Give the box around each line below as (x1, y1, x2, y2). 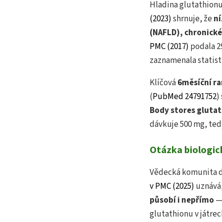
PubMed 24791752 (153, 91, 217, 103)
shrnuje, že (171, 13, 214, 25)
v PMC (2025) (150, 180, 194, 193)
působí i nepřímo (150, 194, 214, 207)
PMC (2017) (150, 41, 189, 53)
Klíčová (150, 77, 177, 89)
